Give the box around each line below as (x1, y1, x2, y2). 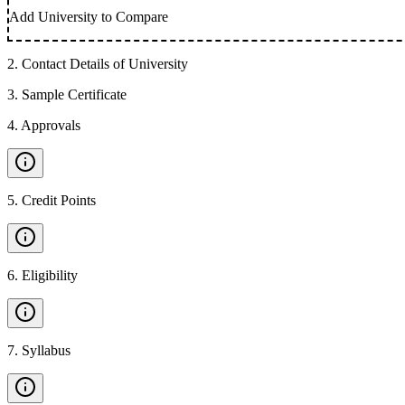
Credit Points (22, 193, 96, 208)
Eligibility (22, 268, 78, 283)
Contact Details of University (22, 56, 188, 71)
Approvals (21, 118, 80, 133)
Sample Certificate (22, 87, 127, 102)
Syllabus (22, 343, 71, 358)
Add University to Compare (9, 9, 168, 24)
